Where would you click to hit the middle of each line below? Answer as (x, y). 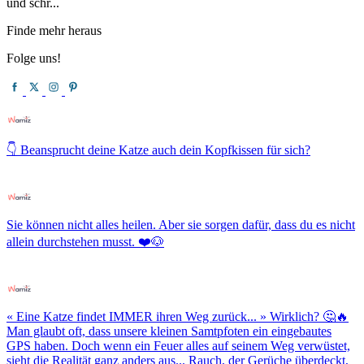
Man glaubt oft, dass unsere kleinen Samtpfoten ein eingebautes (169, 331)
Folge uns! (34, 58)
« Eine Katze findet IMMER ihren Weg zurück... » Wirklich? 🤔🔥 (178, 316)
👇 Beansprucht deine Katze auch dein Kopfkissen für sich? (158, 149)
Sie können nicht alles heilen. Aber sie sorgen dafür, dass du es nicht (181, 224)
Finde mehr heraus (54, 30)
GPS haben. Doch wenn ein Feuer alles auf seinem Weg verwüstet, (178, 345)
